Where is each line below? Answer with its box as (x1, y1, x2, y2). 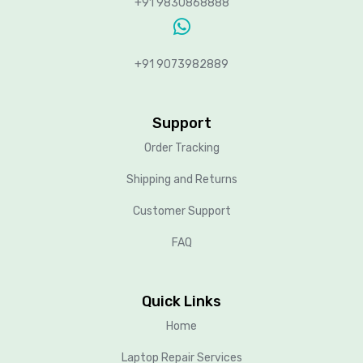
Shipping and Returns (126, 172, 237, 186)
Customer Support (132, 203, 231, 218)
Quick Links (142, 292, 221, 310)
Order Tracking (143, 140, 220, 155)
